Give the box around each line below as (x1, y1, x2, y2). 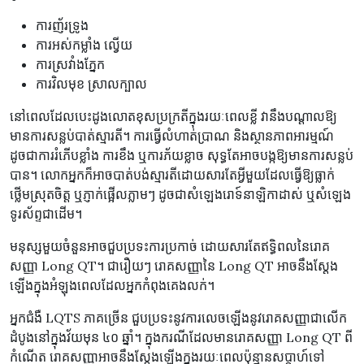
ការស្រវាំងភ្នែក (36, 56, 105, 73)
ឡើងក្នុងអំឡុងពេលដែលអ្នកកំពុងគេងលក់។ (10, 277, 214, 294)
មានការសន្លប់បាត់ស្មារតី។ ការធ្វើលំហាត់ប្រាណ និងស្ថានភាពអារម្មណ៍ (10, 128, 334, 145)
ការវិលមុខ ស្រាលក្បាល (36, 76, 147, 93)
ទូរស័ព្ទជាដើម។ (10, 206, 82, 223)
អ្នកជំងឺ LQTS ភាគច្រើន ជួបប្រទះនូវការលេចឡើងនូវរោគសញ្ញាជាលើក (10, 310, 347, 327)
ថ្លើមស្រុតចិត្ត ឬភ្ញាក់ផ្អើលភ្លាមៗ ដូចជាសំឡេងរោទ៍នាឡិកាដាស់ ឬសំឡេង (10, 186, 351, 203)
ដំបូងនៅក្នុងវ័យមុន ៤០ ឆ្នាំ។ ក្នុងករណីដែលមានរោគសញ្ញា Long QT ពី (10, 329, 353, 346)
